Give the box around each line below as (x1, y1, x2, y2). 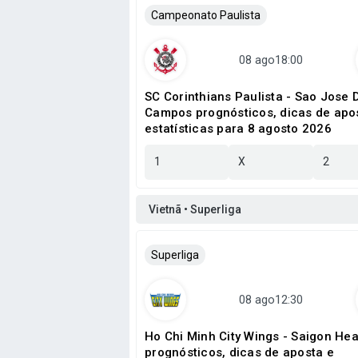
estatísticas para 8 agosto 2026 (145, 121, 332, 136)
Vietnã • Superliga (149, 203, 241, 216)
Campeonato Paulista (151, 9, 261, 22)
